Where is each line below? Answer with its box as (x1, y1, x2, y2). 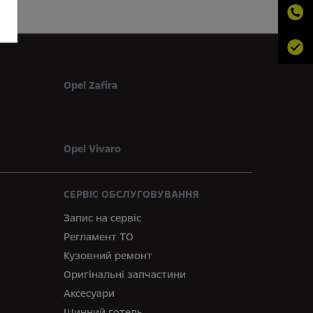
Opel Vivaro (63, 142, 121, 156)
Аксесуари (63, 286, 115, 300)
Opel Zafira (63, 78, 117, 92)
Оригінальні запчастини (63, 268, 186, 282)
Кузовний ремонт (63, 249, 152, 263)
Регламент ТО (63, 230, 133, 244)
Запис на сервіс (63, 211, 141, 225)
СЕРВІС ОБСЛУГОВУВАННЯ (63, 187, 199, 201)
